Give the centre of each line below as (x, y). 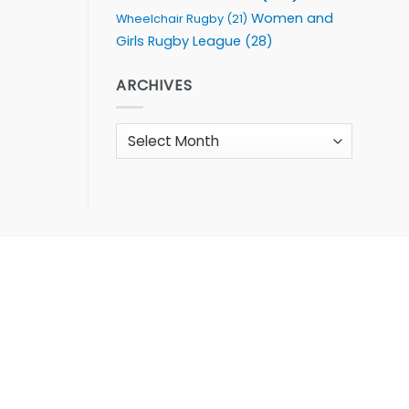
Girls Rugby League (178, 41)
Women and (292, 18)
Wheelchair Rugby (170, 18)
